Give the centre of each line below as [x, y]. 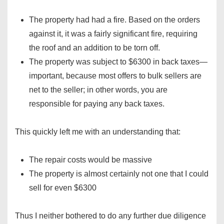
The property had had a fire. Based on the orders [114, 20]
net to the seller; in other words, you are [98, 90]
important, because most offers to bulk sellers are [115, 76]
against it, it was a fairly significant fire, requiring [113, 34]
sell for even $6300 [63, 188]
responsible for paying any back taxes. [97, 104]
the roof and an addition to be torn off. [94, 48]
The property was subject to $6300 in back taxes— [118, 62]
